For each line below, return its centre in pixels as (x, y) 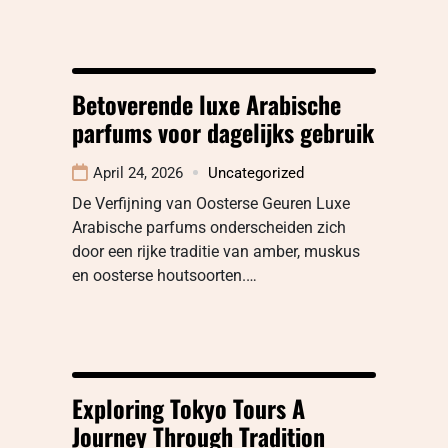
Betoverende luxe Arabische (206, 103)
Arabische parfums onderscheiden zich (209, 227)
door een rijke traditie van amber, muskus (216, 251)
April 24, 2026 (138, 172)
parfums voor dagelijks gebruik (223, 131)
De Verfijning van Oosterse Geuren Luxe (211, 203)
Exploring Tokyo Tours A (188, 407)
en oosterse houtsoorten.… (164, 275)
